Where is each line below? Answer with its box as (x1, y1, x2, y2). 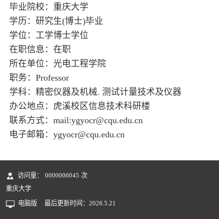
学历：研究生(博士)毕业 (9, 16, 103, 26)
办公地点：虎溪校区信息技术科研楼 (9, 101, 150, 111)
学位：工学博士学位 (9, 30, 88, 40)
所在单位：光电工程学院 (9, 58, 106, 68)
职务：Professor (9, 72, 69, 83)
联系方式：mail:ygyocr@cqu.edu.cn (9, 115, 143, 125)
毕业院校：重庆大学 (9, 1, 88, 12)
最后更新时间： (44, 199, 89, 207)
